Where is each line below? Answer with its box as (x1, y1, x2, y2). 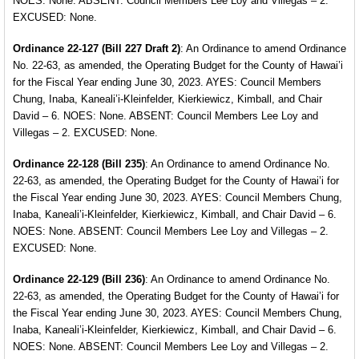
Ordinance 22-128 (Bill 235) (13, 158, 145, 170)
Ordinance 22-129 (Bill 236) (13, 273, 145, 285)
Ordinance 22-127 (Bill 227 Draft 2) (13, 42, 180, 54)
